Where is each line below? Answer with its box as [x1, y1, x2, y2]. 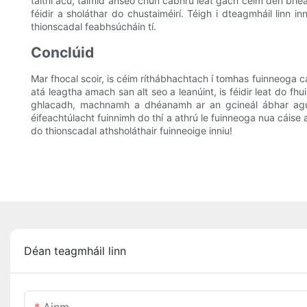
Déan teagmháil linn [24, 244, 126, 258]
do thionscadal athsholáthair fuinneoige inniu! [31, 125, 232, 137]
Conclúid [31, 44, 94, 62]
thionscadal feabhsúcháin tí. [31, 21, 156, 33]
